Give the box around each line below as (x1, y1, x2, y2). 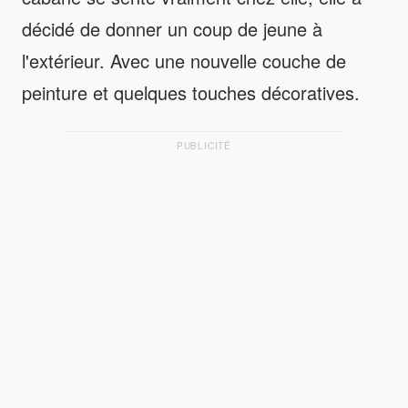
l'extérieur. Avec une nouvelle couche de (22, 47, 346, 74)
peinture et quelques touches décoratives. (22, 79, 360, 106)
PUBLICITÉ (176, 139, 232, 152)
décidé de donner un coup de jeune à (22, 15, 322, 42)
